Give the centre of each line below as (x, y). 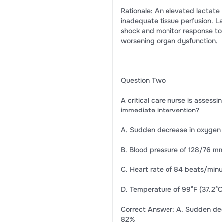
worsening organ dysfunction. (169, 41)
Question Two (143, 80)
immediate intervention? (160, 110)
